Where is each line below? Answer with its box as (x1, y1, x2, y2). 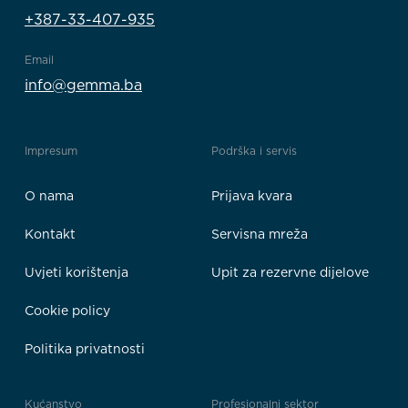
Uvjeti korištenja (25, 264, 128, 280)
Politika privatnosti (25, 341, 145, 356)
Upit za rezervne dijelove (211, 264, 369, 280)
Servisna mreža (211, 226, 308, 241)
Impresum (25, 143, 77, 158)
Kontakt (25, 226, 76, 241)
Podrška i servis (211, 143, 297, 158)
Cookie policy (25, 302, 110, 318)
